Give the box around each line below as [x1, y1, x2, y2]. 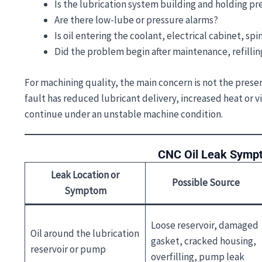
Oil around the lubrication [30, 226, 139, 240]
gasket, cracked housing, [150, 234, 256, 247]
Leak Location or [51, 168, 119, 181]
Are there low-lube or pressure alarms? [54, 13, 218, 26]
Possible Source [172, 175, 240, 189]
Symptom [64, 184, 106, 197]
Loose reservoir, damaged [150, 218, 258, 232]
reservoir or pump [30, 242, 106, 256]
